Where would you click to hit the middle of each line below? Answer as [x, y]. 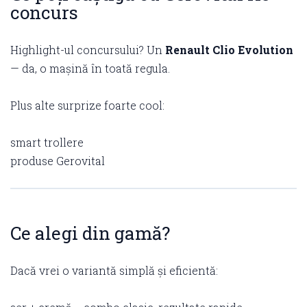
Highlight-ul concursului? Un [88, 49]
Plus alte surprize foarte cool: [87, 105]
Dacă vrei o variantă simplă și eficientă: [114, 270]
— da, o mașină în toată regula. [90, 68]
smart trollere [47, 142]
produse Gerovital [58, 160]
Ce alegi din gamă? [90, 233]
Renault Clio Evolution [229, 49]
